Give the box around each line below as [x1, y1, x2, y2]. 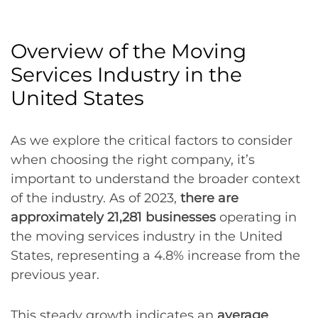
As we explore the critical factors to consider [11, 132, 292, 148]
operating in [216, 209, 297, 225]
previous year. [11, 266, 99, 283]
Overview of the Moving [11, 38, 246, 63]
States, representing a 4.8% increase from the [11, 247, 300, 263]
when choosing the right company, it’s [11, 151, 255, 168]
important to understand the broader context [11, 170, 300, 187]
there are [180, 190, 238, 206]
